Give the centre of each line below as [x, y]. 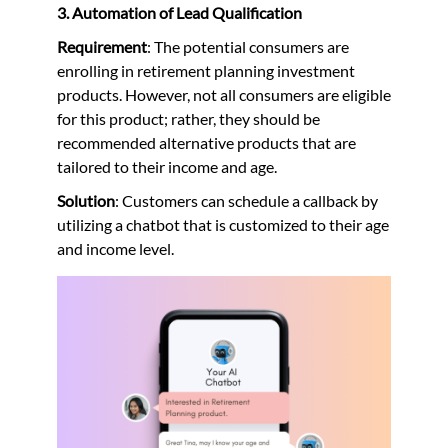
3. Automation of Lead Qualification [179, 12]
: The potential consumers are [247, 46]
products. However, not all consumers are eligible [223, 94]
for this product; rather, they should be [188, 118]
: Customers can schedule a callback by [246, 200]
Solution [85, 200]
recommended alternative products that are [206, 142]
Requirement [101, 46]
